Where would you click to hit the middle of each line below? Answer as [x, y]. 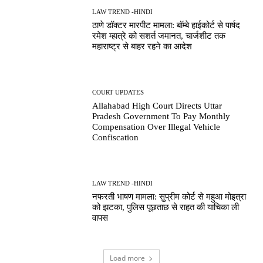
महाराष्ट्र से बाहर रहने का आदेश [142, 46]
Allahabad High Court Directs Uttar [157, 105]
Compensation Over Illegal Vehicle [156, 127]
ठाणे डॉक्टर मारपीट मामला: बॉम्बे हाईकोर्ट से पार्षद [166, 25]
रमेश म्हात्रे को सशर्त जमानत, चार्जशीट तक [159, 36]
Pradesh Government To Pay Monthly [161, 116]
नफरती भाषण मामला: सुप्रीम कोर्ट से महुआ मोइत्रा [169, 197]
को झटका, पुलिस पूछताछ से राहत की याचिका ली [166, 208]
